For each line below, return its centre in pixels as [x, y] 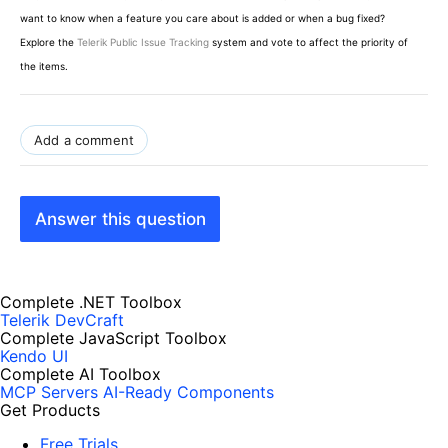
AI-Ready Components [188, 392]
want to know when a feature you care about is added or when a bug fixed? [202, 18]
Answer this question [120, 218]
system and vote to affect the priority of [308, 42]
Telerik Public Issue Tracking [143, 42]
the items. [44, 66]
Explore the [48, 42]
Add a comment [84, 140]
